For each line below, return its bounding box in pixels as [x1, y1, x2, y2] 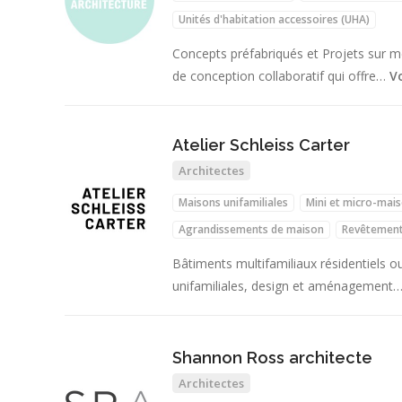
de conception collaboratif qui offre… [172, 66, 389, 84]
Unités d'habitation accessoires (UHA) [179, 12, 370, 28]
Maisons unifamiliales [179, 195, 288, 211]
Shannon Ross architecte [172, 348, 372, 368]
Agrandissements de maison [179, 222, 324, 238]
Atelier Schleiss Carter [172, 135, 350, 155]
